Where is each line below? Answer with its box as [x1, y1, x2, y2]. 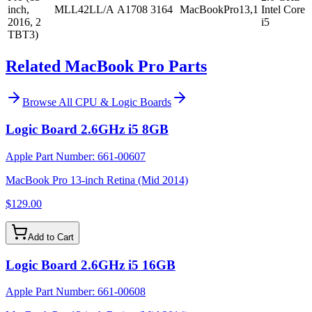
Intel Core [261, 3, 305, 15]
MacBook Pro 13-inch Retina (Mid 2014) [6, 173, 188, 186]
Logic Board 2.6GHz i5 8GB [6, 122, 169, 137]
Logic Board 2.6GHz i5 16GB [6, 257, 175, 272]
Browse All [22, 96, 75, 109]
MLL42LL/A [54, 3, 114, 15]
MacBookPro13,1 [180, 3, 258, 15]
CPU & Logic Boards [75, 96, 171, 109]
